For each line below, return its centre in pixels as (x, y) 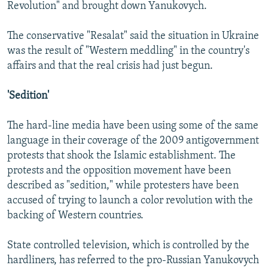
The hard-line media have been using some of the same (133, 126)
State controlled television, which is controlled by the (128, 246)
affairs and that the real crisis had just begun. (110, 66)
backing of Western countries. (75, 216)
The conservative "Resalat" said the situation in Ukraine (133, 36)
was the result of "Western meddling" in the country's (128, 51)
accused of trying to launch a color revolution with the (130, 201)
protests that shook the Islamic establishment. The (121, 156)
